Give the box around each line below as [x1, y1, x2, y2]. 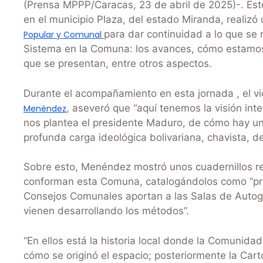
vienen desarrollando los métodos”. [23, 205, 189, 217]
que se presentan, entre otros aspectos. [23, 58, 212, 70]
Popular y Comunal [23, 29, 104, 41]
